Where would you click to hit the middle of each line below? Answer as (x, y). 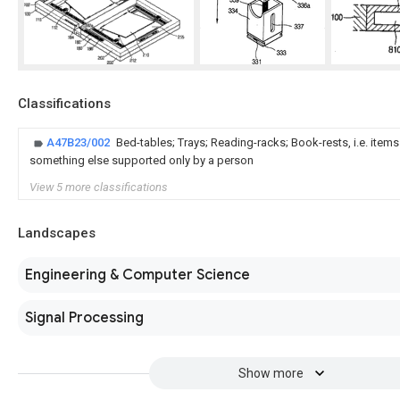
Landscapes (57, 233)
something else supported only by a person (142, 160)
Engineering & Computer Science (137, 275)
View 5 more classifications (99, 187)
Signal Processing (84, 318)
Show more (271, 373)
